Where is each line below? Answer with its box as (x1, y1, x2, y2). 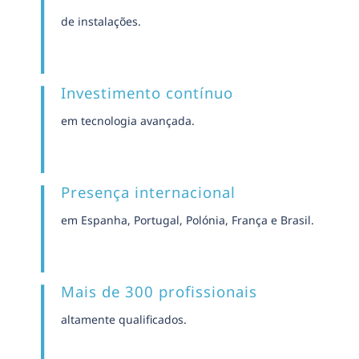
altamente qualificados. (61, 311, 188, 327)
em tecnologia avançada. (61, 112, 196, 128)
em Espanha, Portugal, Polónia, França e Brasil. (61, 212, 315, 228)
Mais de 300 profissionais (61, 280, 258, 301)
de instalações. (61, 13, 142, 29)
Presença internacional (61, 181, 236, 202)
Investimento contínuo (61, 82, 234, 103)
